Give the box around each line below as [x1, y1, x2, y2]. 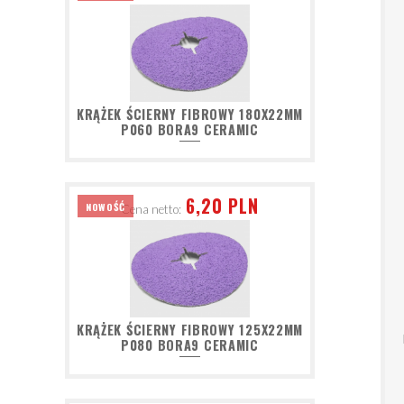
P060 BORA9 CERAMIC [120, 119, 259, 139]
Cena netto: [121, 201, 182, 216]
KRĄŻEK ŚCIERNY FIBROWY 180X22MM [76, 104, 304, 124]
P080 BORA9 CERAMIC [120, 335, 259, 355]
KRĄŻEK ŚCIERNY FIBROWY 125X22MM [76, 320, 304, 340]
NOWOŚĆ [86, 198, 125, 214]
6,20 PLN [185, 191, 259, 219]
